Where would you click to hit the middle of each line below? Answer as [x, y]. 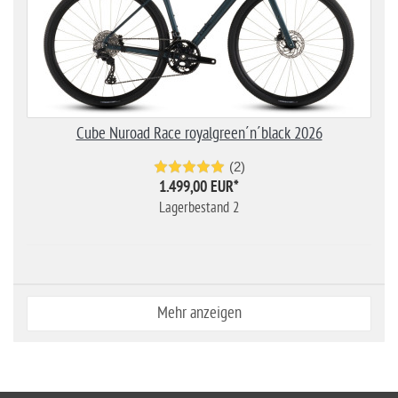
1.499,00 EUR [196, 188]
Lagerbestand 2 [199, 207]
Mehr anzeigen [199, 313]
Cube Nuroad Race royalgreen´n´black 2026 [199, 133]
